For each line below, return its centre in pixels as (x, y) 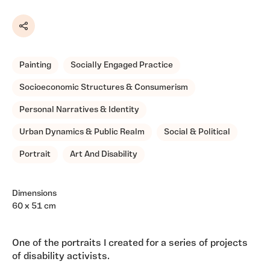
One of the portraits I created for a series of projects (130, 244)
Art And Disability (104, 155)
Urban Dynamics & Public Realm (82, 133)
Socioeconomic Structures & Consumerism (104, 88)
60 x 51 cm (34, 207)
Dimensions (34, 194)
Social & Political (197, 133)
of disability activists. (62, 257)
